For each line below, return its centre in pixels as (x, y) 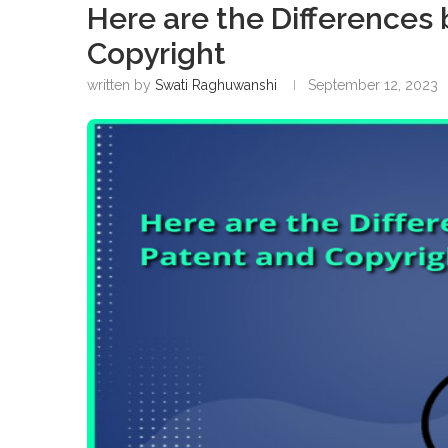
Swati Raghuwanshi (216, 84)
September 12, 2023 (373, 84)
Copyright (156, 53)
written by (121, 84)
